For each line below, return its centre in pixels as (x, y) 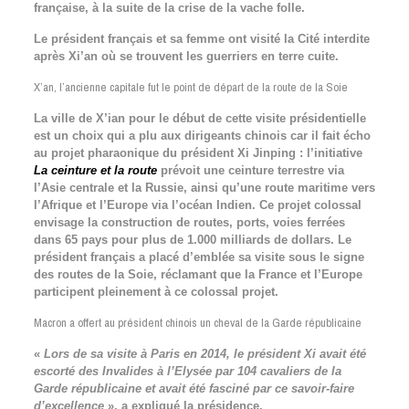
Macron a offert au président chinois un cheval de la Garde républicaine (197, 323)
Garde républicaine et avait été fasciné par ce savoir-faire (194, 388)
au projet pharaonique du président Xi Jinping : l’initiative (198, 153)
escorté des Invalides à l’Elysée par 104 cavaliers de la (187, 371)
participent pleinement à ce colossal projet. (156, 292)
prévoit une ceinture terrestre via (250, 170)
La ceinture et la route (95, 170)
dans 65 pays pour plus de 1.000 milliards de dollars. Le (192, 240)
